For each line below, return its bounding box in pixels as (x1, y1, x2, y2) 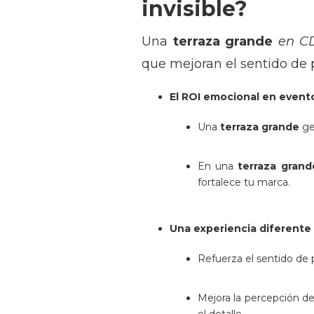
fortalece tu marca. (198, 176, 290, 189)
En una (198, 160, 238, 172)
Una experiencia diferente (170, 222, 311, 235)
